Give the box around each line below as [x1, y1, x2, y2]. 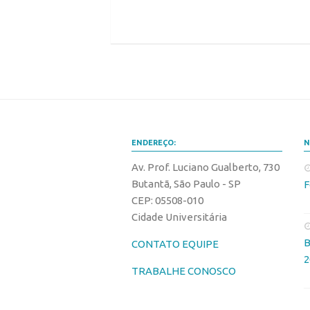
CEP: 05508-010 [131, 194, 203, 206]
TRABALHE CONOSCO [131, 265, 236, 277]
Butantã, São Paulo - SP [131, 178, 241, 190]
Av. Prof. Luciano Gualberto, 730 [131, 161, 280, 173]
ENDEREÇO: [131, 138, 176, 147]
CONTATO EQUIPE [131, 238, 219, 250]
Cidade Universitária [131, 211, 227, 223]
